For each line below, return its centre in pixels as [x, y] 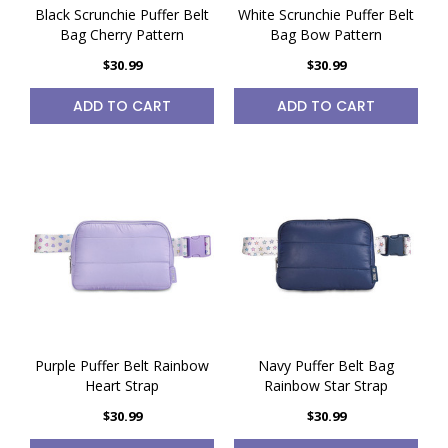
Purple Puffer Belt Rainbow [122, 365]
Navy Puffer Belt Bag [326, 365]
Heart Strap [122, 385]
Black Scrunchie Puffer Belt [122, 14]
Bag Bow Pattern [326, 34]
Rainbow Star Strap [326, 385]
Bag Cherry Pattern [122, 34]
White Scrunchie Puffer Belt [326, 14]
